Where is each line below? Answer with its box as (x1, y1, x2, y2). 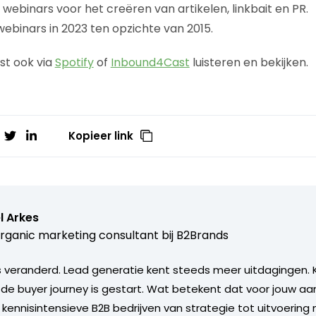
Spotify (54, 54, 94, 71)
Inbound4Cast (110, 54, 190, 71)
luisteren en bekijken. (189, 54, 308, 71)
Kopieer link (68, 128, 134, 143)
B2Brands (176, 226, 229, 243)
